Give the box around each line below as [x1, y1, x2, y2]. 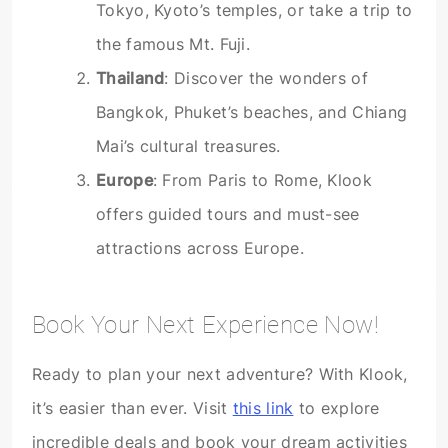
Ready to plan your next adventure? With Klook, [32, 363, 408, 384]
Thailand [96, 68, 165, 88]
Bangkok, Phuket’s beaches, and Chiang [96, 102, 408, 122]
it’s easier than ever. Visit [32, 397, 233, 418]
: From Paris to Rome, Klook [152, 170, 372, 190]
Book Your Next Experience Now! [32, 310, 379, 339]
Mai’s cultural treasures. [96, 136, 281, 156]
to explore [293, 397, 380, 418]
